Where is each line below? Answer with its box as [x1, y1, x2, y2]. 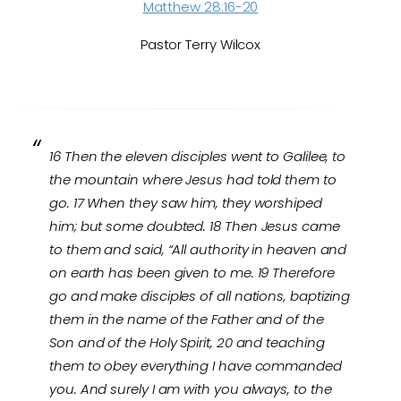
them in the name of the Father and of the [49, 310, 324, 328]
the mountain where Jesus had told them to [49, 170, 337, 189]
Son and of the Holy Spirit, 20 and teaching [49, 333, 325, 352]
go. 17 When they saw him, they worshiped [49, 193, 322, 212]
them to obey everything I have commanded [49, 356, 342, 375]
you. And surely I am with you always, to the [49, 380, 332, 398]
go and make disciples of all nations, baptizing [49, 286, 351, 305]
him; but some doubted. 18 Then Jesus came [49, 217, 340, 235]
